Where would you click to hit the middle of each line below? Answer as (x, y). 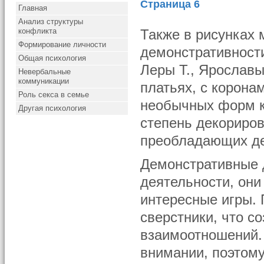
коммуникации (44, 81)
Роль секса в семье (54, 95)
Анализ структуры (51, 22)
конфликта (38, 31)
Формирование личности (62, 44)
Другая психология (52, 108)
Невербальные (45, 72)
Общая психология (52, 58)
